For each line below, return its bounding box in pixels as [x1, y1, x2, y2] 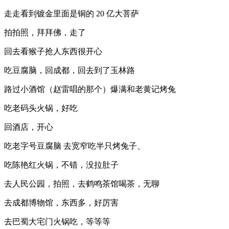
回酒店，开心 [4, 123, 53, 131]
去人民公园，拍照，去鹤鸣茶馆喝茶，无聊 [4, 179, 159, 188]
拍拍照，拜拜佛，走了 [4, 28, 86, 37]
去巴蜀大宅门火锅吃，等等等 [4, 217, 110, 226]
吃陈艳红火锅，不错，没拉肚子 [4, 161, 119, 169]
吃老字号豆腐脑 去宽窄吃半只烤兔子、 [4, 142, 145, 150]
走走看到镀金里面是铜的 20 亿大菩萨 [4, 9, 139, 18]
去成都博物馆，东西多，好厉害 [4, 198, 119, 207]
